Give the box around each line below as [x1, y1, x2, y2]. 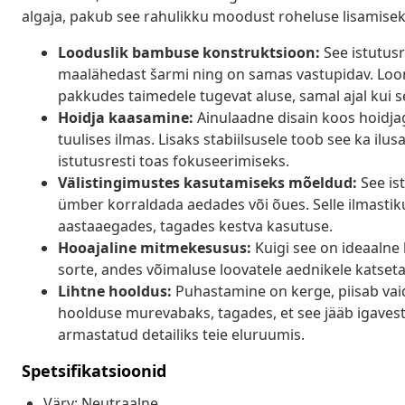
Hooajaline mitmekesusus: [58, 237, 251, 258]
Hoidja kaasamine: [58, 107, 193, 127]
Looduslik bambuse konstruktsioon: [58, 42, 320, 62]
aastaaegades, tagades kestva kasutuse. [58, 215, 333, 236]
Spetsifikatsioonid [22, 359, 166, 381]
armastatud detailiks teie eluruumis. [58, 324, 305, 344]
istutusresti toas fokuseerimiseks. [58, 150, 289, 171]
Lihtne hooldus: [58, 280, 172, 301]
